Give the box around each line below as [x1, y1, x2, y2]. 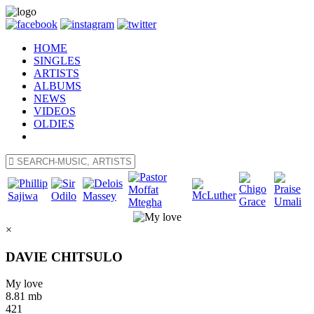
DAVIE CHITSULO [6, 249, 123, 264]
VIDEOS [34, 105, 76, 117]
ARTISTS [34, 67, 79, 79]
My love [6, 278, 43, 290]
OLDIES [34, 118, 74, 130]
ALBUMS [34, 80, 81, 92]
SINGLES [34, 55, 81, 67]
